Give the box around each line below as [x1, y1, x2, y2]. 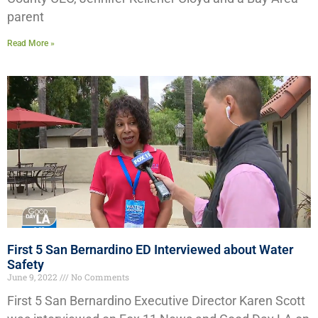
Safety [7, 257, 44, 273]
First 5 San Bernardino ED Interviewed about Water [7, 242, 293, 258]
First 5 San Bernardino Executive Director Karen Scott [7, 294, 305, 309]
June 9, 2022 [7, 271, 60, 283]
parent [7, 10, 44, 25]
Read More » [7, 38, 55, 49]
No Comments [69, 271, 129, 283]
